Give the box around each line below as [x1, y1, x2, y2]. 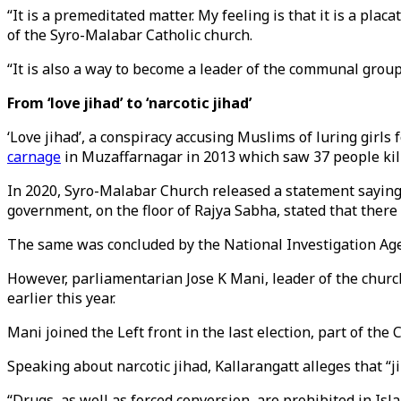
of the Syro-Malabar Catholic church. [7, 25, 252, 45]
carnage [7, 147, 61, 166]
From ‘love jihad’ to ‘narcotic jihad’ [7, 93, 252, 113]
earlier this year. [7, 288, 115, 308]
